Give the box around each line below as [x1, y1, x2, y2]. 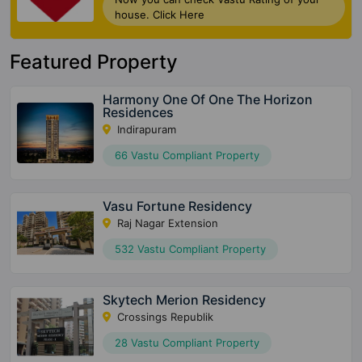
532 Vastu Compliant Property [115, 242, 267, 255]
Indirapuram [114, 122, 177, 136]
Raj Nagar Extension [114, 216, 219, 229]
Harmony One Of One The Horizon [103, 90, 314, 107]
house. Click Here [115, 7, 205, 21]
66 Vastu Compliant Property [115, 148, 260, 162]
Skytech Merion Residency [103, 291, 267, 308]
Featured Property [10, 49, 178, 74]
